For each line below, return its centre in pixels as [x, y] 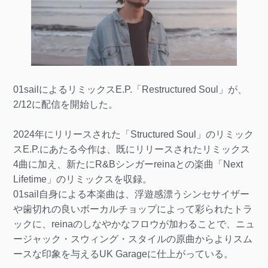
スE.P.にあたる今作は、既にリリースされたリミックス [131, 149]
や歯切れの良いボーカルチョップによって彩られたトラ [133, 209]
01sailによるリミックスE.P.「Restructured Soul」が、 [130, 89]
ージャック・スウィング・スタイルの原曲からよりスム [133, 239]
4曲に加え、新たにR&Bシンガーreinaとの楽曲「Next [128, 164]
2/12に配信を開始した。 [65, 104]
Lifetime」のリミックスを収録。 [82, 179]
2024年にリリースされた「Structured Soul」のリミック [133, 134]
